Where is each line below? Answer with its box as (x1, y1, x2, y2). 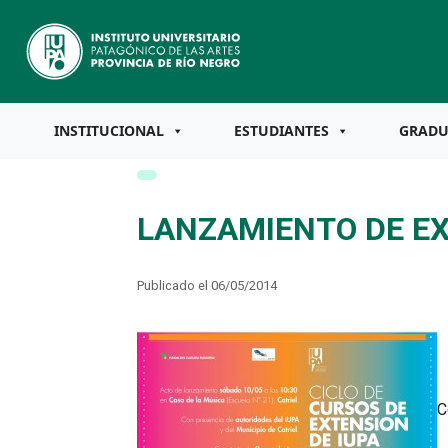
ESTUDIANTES (234, 121, 329, 140)
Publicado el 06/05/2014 (136, 277, 277, 293)
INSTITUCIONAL (54, 121, 164, 140)
